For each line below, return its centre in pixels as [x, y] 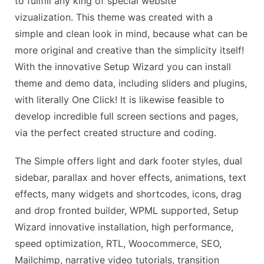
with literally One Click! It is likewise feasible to [120, 99]
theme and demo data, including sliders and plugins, [131, 83]
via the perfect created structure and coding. [115, 132]
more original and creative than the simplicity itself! [129, 50]
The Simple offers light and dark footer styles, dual [128, 161]
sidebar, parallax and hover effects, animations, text [131, 178]
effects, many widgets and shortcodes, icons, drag [128, 194]
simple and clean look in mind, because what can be [131, 33]
